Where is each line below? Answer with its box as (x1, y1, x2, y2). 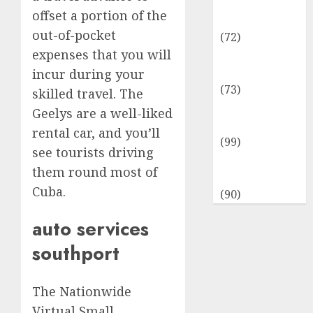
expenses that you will (32, 46, 171, 63)
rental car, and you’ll (32, 124, 160, 141)
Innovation (220, 117, 279, 132)
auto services (32, 215, 149, 243)
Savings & (220, 47, 274, 62)
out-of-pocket (32, 27, 116, 43)
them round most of (32, 163, 157, 180)
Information (220, 169, 286, 184)
